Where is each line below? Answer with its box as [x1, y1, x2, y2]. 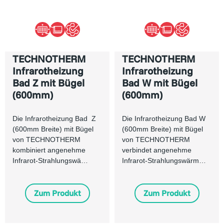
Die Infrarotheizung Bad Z [12, 114, 96, 123]
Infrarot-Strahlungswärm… [122, 156, 206, 165]
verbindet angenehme [122, 146, 191, 154]
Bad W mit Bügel [122, 76, 197, 89]
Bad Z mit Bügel [12, 76, 84, 89]
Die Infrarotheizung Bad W [122, 114, 205, 123]
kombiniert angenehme [12, 146, 85, 154]
